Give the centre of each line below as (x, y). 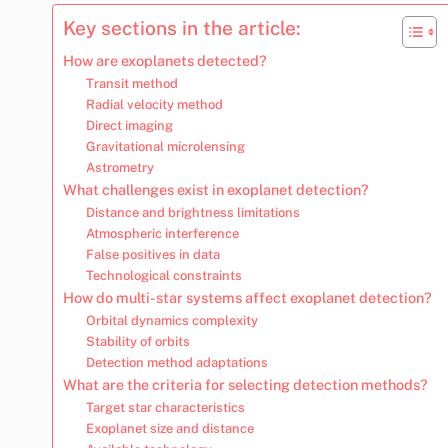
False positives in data (152, 254)
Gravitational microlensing (165, 146)
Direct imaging (129, 125)
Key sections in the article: (182, 27)
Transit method (131, 83)
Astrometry (119, 167)
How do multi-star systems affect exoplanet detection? (247, 297)
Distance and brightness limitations (192, 212)
